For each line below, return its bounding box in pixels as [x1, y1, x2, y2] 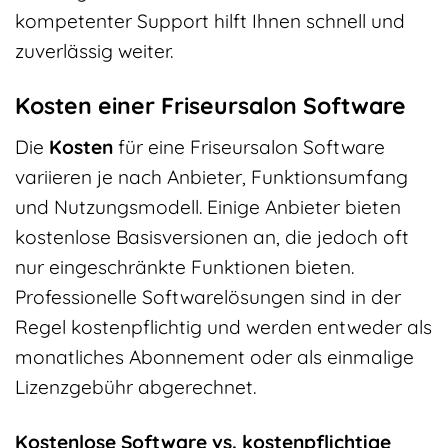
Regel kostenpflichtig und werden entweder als [15, 314, 432, 339]
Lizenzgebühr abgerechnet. [15, 374, 256, 399]
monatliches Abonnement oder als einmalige [15, 344, 414, 369]
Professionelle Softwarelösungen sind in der [15, 284, 401, 309]
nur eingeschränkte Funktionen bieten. [15, 254, 354, 279]
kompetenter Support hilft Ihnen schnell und [15, 9, 405, 34]
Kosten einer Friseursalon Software [15, 91, 406, 121]
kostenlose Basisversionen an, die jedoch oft [15, 224, 409, 249]
